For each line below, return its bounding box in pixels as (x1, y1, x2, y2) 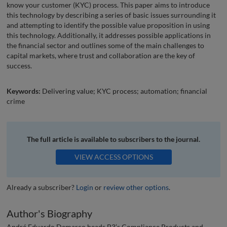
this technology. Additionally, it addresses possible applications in (7, 30, 211, 40)
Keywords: (7, 86, 41, 95)
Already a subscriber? (7, 182, 76, 192)
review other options (103, 182, 169, 192)
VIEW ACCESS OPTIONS (74, 152, 153, 161)
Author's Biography (7, 207, 92, 219)
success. (7, 61, 32, 70)
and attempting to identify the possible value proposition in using (7, 20, 210, 29)
